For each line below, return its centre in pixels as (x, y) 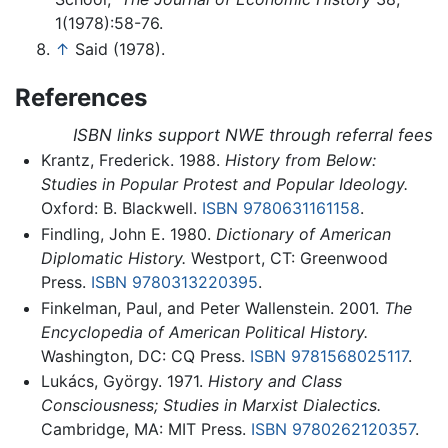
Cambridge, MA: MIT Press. (145, 429)
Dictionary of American (303, 234)
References (81, 98)
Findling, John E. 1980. (128, 234)
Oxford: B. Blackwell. (121, 208)
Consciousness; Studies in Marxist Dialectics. (210, 405)
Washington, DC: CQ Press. (145, 355)
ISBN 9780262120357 (332, 429)
